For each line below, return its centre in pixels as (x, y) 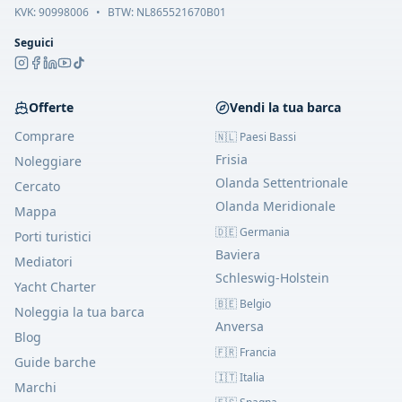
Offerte (51, 107)
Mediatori (44, 262)
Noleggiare (48, 161)
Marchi (35, 387)
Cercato (37, 186)
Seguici (34, 43)
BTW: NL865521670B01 (167, 12)
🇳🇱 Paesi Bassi (256, 137)
